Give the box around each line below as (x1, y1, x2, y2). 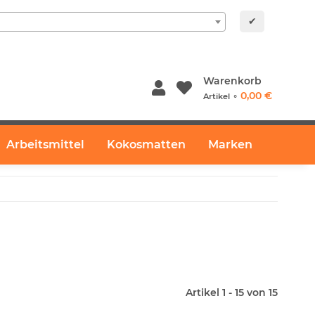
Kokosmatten (107, 138, 186, 151)
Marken (208, 138, 252, 151)
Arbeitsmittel (6, 138, 84, 151)
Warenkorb (202, 75, 262, 87)
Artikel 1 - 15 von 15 (186, 286, 278, 299)
